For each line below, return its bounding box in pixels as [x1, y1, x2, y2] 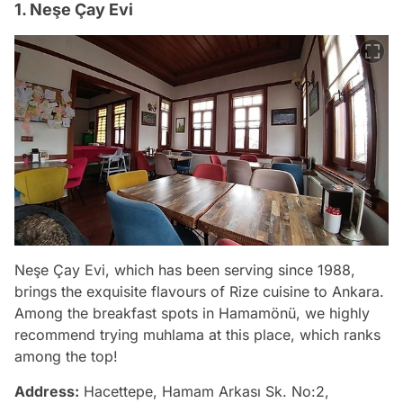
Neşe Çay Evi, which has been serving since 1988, [14, 260, 355, 279]
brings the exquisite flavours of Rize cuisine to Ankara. [14, 282, 384, 300]
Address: [14, 381, 79, 400]
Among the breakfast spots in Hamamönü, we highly [14, 303, 370, 322]
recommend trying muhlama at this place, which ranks [14, 325, 381, 344]
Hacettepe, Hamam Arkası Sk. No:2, [79, 381, 329, 400]
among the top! [14, 346, 118, 365]
